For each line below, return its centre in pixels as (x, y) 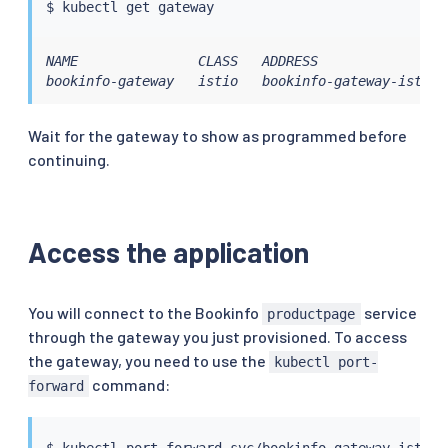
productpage (311, 314)
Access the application (168, 252)
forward (56, 386)
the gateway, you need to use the (148, 361)
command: (130, 385)
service (388, 313)
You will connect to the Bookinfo (145, 313)
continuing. (69, 160)
